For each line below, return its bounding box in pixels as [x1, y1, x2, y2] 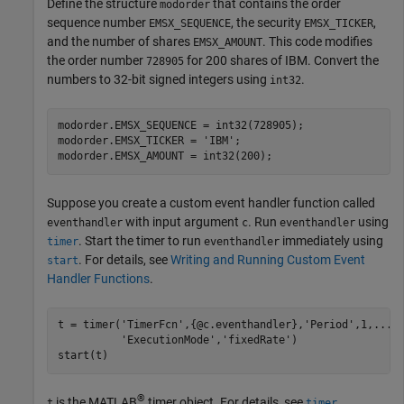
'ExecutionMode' [120, 334, 216, 347]
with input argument [123, 214, 242, 229]
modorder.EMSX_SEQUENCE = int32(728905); [57, 119, 304, 133]
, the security [231, 14, 304, 30]
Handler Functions [47, 271, 150, 286]
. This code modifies [262, 33, 372, 49]
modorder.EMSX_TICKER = [57, 134, 203, 148]
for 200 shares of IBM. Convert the [184, 52, 379, 68]
